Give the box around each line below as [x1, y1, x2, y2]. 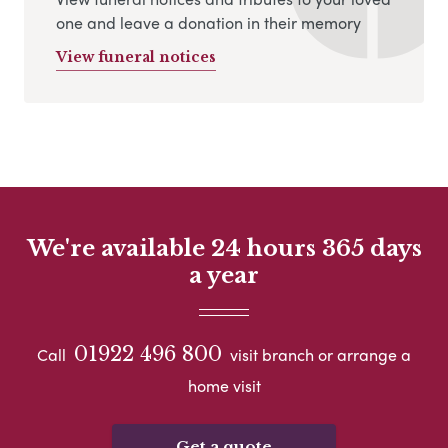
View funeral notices [56, 48, 216, 67]
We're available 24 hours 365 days [26, 235, 422, 263]
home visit [187, 373, 261, 397]
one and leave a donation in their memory [56, 11, 361, 35]
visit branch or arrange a [226, 342, 411, 366]
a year [189, 262, 259, 290]
